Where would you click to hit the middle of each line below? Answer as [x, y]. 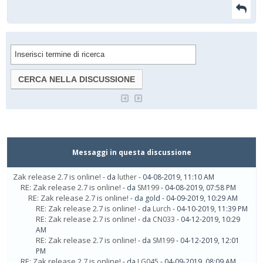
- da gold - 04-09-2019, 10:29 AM [184, 198]
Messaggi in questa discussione [131, 153]
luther [127, 177]
